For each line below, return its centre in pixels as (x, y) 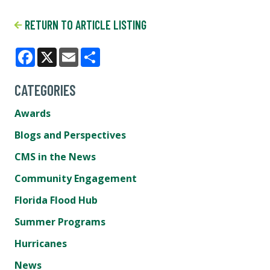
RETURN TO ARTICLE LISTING (84, 25)
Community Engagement (76, 178)
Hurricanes (41, 243)
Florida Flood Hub (56, 200)
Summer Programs (60, 222)
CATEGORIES (45, 90)
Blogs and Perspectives (70, 135)
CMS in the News (55, 157)
